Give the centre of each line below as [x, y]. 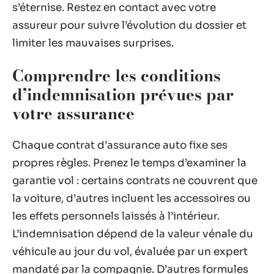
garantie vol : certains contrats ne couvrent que [135, 181]
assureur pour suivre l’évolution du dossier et [129, 25]
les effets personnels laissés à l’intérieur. [116, 216]
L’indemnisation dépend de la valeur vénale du [133, 234]
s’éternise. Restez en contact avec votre [114, 8]
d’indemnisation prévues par [123, 94]
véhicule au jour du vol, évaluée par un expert [130, 252]
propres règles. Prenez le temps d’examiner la [129, 163]
